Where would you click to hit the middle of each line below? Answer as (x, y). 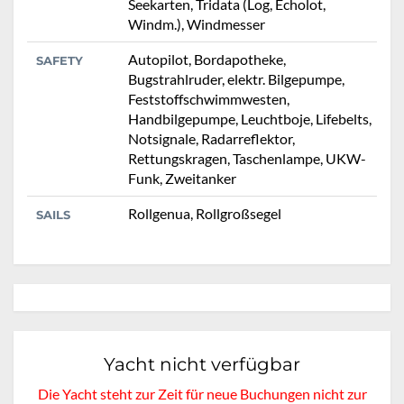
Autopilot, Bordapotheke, (207, 59)
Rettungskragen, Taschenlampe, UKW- (247, 158)
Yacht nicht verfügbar (202, 364)
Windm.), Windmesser (197, 23)
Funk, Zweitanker (182, 178)
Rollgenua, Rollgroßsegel (205, 213)
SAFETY (60, 60)
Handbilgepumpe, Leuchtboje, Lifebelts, (250, 118)
